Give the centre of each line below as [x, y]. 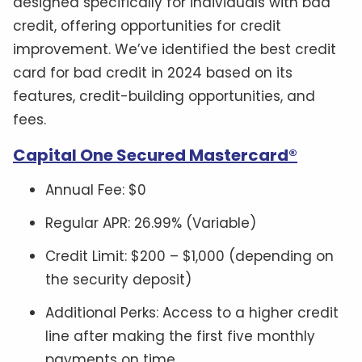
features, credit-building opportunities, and [164, 97]
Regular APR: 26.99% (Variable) [151, 223]
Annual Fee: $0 [96, 190]
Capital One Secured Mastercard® [155, 156]
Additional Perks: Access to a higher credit [192, 313]
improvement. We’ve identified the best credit [175, 50]
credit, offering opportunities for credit [147, 26]
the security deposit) [118, 280]
